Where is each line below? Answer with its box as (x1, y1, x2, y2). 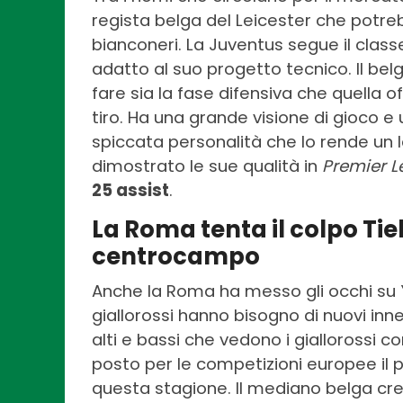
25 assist (92, 179, 169, 202)
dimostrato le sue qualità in (92, 155, 322, 178)
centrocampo (92, 240, 260, 273)
